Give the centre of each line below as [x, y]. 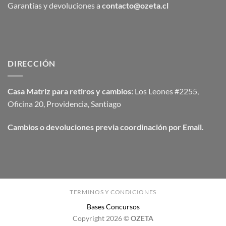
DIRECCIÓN [32, 64]
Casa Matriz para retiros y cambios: [70, 91]
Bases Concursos [113, 207]
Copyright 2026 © [102, 218]
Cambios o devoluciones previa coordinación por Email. [106, 127]
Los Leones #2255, [166, 91]
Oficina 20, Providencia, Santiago [64, 103]
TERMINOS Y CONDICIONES [113, 192]
